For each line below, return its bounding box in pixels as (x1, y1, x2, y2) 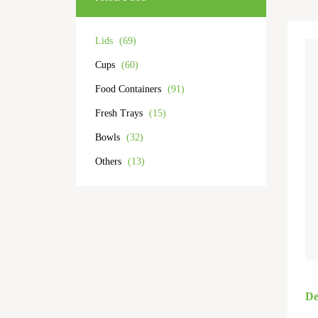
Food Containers (95, 84, 164, 94)
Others (95, 156, 124, 167)
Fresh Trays (95, 108, 146, 119)
